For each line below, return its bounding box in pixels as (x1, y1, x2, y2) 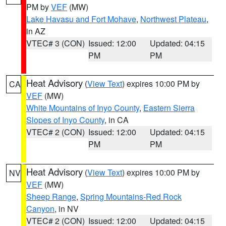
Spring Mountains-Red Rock (80, 191, 182, 202)
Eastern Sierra (143, 102, 195, 114)
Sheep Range (26, 191, 76, 202)
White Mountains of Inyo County (26, 102, 139, 114)
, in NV (54, 203, 79, 214)
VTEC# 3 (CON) (26, 37, 85, 49)
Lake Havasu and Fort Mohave (26, 13, 136, 25)
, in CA (104, 114, 129, 126)
